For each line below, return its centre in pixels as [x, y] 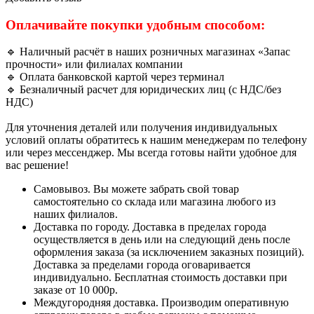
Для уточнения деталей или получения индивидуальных [142, 128]
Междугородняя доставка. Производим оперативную [161, 303]
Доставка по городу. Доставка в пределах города [151, 227]
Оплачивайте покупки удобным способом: [135, 25]
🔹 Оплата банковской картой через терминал [115, 77]
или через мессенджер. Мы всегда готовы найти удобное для [151, 153]
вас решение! [37, 165]
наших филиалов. [76, 214]
